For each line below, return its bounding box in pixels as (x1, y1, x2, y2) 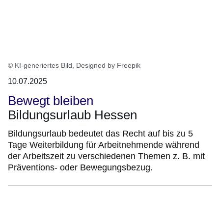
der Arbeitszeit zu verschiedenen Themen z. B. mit (8, 151, 205, 162)
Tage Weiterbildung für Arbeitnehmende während (8, 140, 199, 150)
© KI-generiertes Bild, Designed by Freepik (8, 61, 140, 70)
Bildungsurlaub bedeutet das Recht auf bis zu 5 (8, 129, 193, 139)
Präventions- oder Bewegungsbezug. (8, 163, 153, 173)
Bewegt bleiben (8, 93, 93, 109)
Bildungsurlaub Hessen (8, 108, 137, 123)
